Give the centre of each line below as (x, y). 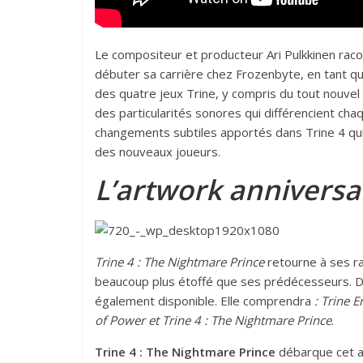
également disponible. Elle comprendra (205, 301)
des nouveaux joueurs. (158, 152)
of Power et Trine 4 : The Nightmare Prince (213, 320)
